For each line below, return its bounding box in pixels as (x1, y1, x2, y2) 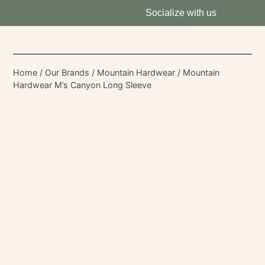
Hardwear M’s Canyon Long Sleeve (13, 80, 152, 90)
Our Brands (45, 67, 90, 77)
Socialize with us (145, 8, 216, 18)
